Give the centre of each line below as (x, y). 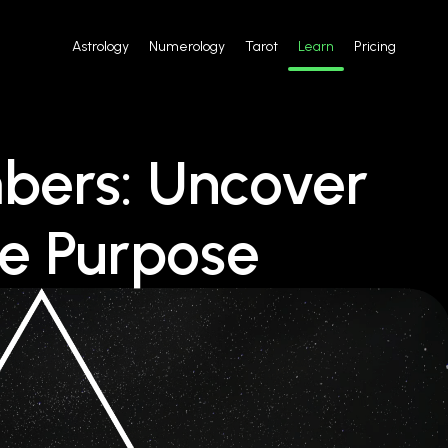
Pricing (375, 46)
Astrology (100, 46)
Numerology (187, 46)
